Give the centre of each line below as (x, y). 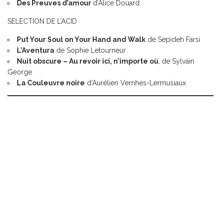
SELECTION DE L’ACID (42, 21)
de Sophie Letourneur (90, 50)
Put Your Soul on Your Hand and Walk (81, 39)
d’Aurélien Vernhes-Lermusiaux (135, 83)
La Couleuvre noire (51, 83)
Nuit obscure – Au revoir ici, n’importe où (88, 61)
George (20, 72)
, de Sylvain (176, 61)
